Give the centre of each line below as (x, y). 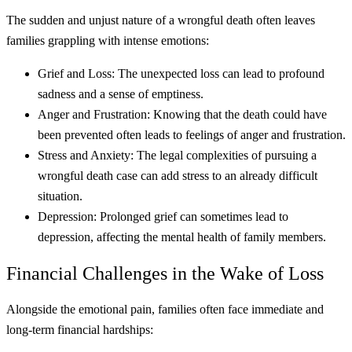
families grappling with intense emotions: (108, 40)
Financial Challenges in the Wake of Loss (165, 273)
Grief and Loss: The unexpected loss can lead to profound (181, 73)
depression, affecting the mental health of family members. (182, 236)
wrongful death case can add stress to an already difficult (178, 175)
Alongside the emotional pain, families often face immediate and (165, 310)
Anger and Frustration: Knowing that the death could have (182, 114)
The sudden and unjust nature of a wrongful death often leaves (161, 20)
